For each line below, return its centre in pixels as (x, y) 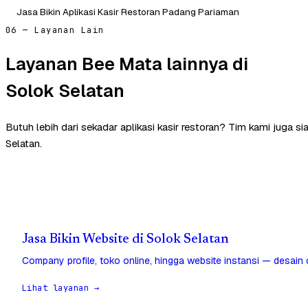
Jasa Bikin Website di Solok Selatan (125, 239)
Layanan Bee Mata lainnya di (127, 64)
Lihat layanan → (61, 288)
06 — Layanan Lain (55, 30)
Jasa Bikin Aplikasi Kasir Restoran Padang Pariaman (128, 11)
